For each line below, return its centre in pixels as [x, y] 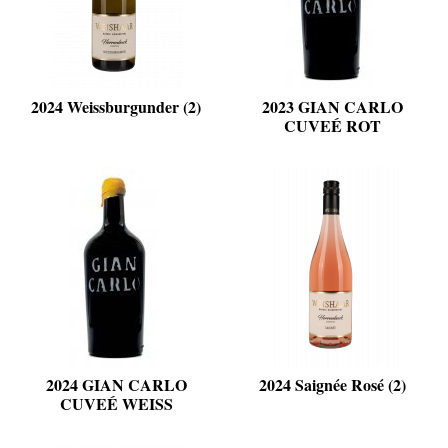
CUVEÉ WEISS [116, 404]
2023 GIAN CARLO [332, 107]
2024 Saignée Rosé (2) [332, 385]
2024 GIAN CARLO [116, 385]
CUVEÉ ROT [332, 126]
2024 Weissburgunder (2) [116, 107]
